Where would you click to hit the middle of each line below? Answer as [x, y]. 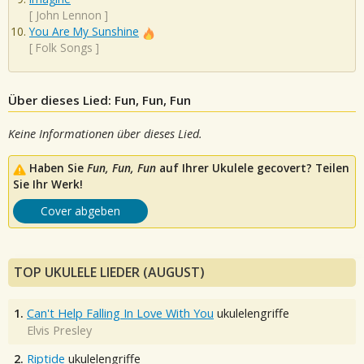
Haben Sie [58, 168]
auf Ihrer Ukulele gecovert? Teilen [253, 168]
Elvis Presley [59, 331]
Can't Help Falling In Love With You [120, 314]
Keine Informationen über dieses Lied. [105, 133]
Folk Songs [64, 48]
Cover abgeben [80, 211]
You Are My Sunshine [84, 32]
